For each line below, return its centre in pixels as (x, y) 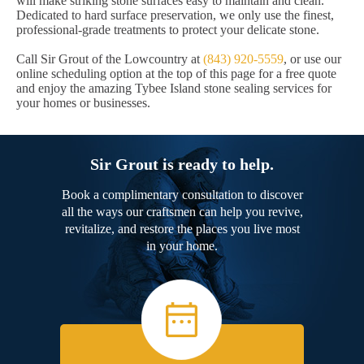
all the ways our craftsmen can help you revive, (182, 212)
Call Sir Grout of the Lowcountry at (110, 59)
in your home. (182, 246)
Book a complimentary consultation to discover (182, 195)
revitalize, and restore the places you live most (182, 229)
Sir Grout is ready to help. (182, 165)
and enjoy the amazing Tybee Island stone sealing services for (174, 89)
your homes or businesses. (83, 103)
